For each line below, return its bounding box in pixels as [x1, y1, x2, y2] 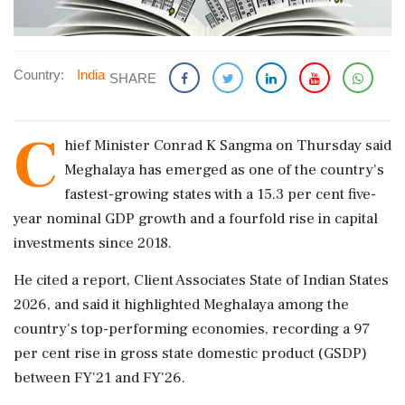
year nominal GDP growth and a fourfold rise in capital [14, 208, 378, 229]
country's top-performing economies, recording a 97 [14, 318, 370, 339]
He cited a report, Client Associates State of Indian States [14, 269, 389, 290]
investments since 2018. [14, 232, 172, 253]
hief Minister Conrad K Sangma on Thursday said [64, 135, 391, 155]
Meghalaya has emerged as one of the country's [64, 159, 384, 180]
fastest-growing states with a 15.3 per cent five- [64, 184, 376, 204]
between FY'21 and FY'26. [14, 367, 185, 388]
